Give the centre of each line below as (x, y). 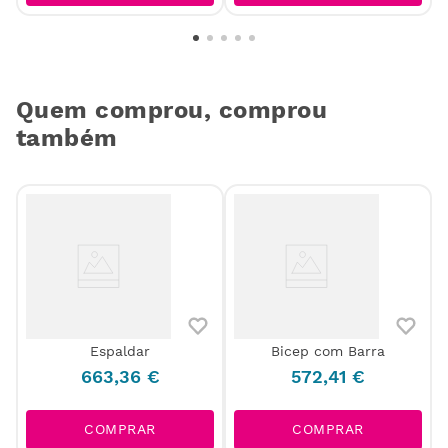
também (67, 138)
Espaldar (120, 351)
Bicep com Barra (328, 351)
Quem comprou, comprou (172, 110)
